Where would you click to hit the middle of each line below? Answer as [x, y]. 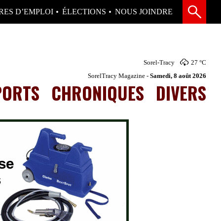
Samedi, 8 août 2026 [178, 75]
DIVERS [181, 92]
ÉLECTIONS [84, 12]
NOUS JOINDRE [144, 12]
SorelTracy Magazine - [119, 75]
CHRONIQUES [98, 92]
